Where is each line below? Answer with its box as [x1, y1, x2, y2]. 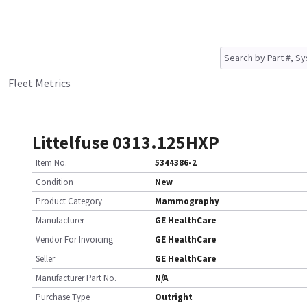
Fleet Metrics [8, 76, 71, 90]
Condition [36, 176, 73, 188]
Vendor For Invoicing [36, 234, 113, 245]
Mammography [155, 195, 219, 207]
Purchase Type [36, 291, 90, 303]
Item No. [36, 157, 67, 169]
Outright [155, 291, 193, 303]
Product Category [36, 195, 102, 207]
